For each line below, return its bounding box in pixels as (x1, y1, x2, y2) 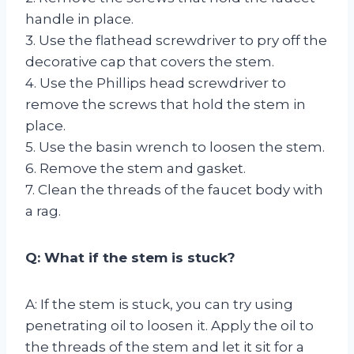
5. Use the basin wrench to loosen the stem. (25, 138, 325, 155)
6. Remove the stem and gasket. (25, 160, 246, 176)
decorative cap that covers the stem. (25, 53, 274, 70)
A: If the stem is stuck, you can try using (25, 296, 293, 312)
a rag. (25, 202, 61, 219)
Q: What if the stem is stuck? (25, 249, 235, 265)
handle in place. (25, 10, 134, 27)
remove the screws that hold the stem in (25, 96, 306, 112)
